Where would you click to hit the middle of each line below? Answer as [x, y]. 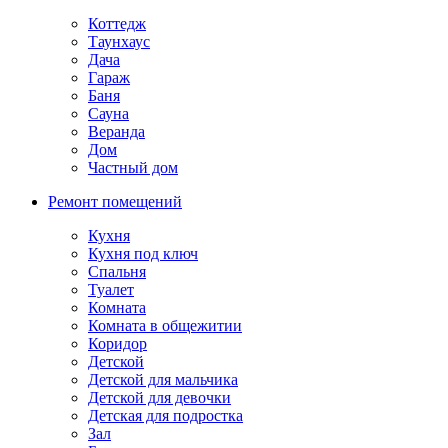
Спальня [117, 271]
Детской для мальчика [163, 379]
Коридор [117, 343]
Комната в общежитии [165, 325]
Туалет [111, 289]
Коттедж [117, 23]
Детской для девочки [159, 397]
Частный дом [133, 167]
